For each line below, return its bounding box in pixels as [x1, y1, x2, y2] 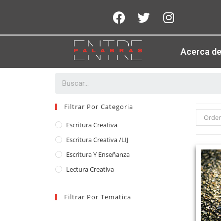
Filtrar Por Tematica [64, 192, 131, 201]
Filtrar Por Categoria [64, 102, 133, 111]
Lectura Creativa [66, 165, 114, 174]
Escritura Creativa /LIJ [66, 135, 128, 144]
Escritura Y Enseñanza [66, 150, 130, 159]
